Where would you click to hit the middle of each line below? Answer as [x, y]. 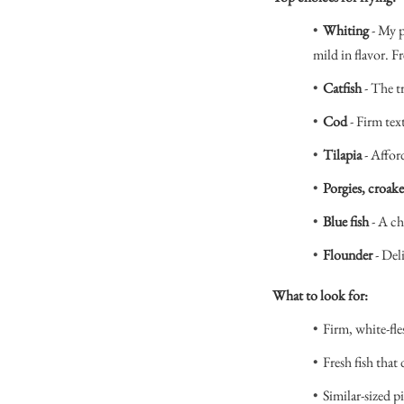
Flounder [348, 254]
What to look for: [320, 295]
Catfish [342, 87]
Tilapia [342, 154]
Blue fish [346, 221]
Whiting [346, 30]
